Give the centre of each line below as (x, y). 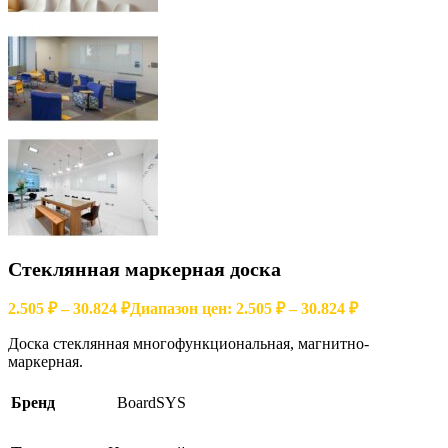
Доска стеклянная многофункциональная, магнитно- (188, 344)
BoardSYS (151, 403)
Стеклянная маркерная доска (144, 269)
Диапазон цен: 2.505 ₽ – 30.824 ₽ (244, 309)
